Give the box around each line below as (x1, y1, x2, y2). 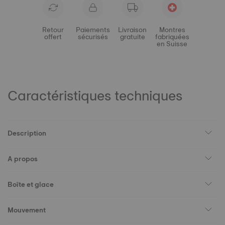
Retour (42, 24, 64, 36)
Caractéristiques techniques (8, 83, 182, 107)
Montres (159, 24, 185, 36)
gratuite (120, 31, 145, 43)
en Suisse (157, 38, 187, 50)
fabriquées (155, 31, 189, 43)
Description (8, 127, 46, 139)
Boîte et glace (8, 178, 54, 190)
